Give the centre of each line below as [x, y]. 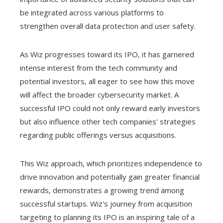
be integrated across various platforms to [92, 12]
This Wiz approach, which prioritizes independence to [111, 163]
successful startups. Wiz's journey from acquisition [106, 203]
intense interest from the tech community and [99, 67]
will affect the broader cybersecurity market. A [99, 94]
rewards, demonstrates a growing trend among [102, 190]
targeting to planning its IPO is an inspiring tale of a [107, 217]
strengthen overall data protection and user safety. [108, 26]
